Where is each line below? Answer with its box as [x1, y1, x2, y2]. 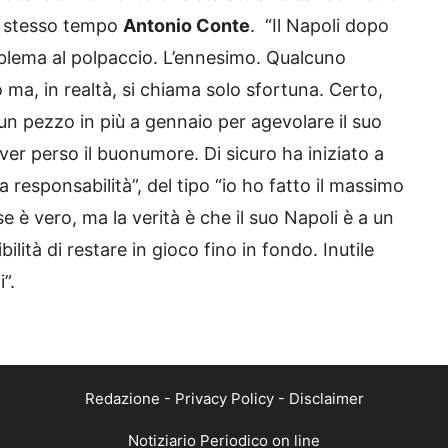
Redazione [84, 389, 160, 409]
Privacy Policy [174, 389, 274, 409]
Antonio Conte [123, 15, 250, 37]
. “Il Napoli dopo [250, 15, 389, 37]
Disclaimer [288, 389, 364, 409]
